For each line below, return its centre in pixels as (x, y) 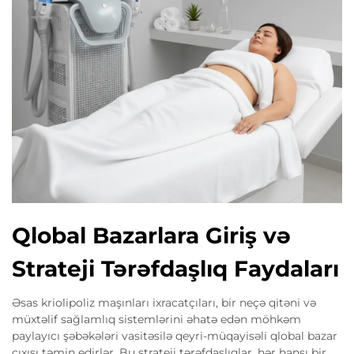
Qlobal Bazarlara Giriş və (151, 235)
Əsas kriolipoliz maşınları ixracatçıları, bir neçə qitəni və (164, 302)
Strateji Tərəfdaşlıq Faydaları (175, 268)
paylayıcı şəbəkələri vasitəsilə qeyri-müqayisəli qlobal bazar (175, 335)
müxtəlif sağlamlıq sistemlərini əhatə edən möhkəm (156, 319)
